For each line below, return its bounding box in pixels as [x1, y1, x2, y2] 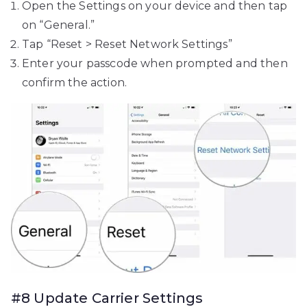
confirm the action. [22, 76, 127, 90]
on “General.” [22, 19, 95, 32]
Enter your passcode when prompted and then [22, 57, 288, 71]
